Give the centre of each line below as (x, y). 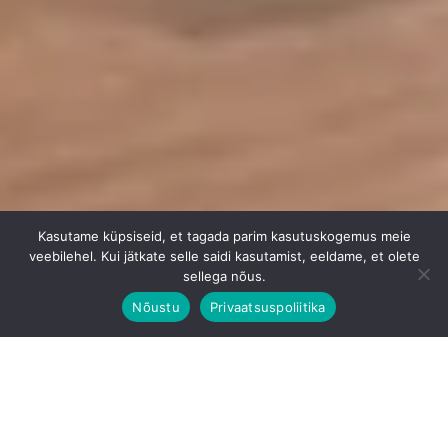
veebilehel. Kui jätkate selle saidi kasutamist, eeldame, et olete (224, 256)
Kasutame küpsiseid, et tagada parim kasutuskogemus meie (224, 236)
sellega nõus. (224, 276)
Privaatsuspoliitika (267, 306)
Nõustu (156, 306)
